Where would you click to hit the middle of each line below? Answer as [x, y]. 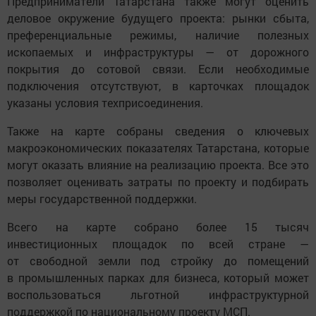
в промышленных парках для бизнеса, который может [158, 277]
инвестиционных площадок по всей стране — [158, 243]
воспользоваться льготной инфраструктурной [158, 294]
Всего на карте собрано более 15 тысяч [158, 226]
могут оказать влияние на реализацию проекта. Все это [158, 164]
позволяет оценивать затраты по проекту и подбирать [158, 181]
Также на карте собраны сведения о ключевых [158, 130]
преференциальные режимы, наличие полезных [158, 35]
